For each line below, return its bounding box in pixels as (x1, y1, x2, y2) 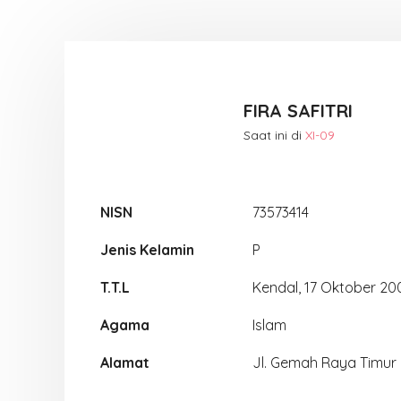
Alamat (100, 354, 149, 371)
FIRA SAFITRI (243, 98, 353, 122)
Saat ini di (243, 126, 305, 143)
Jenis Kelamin (100, 241, 194, 259)
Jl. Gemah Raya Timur (252, 354, 397, 371)
